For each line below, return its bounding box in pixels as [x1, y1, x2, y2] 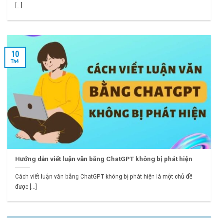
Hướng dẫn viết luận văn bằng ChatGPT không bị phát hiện [15, 154, 193, 163]
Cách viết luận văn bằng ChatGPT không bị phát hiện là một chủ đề [15, 172, 193, 180]
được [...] [15, 182, 37, 190]
